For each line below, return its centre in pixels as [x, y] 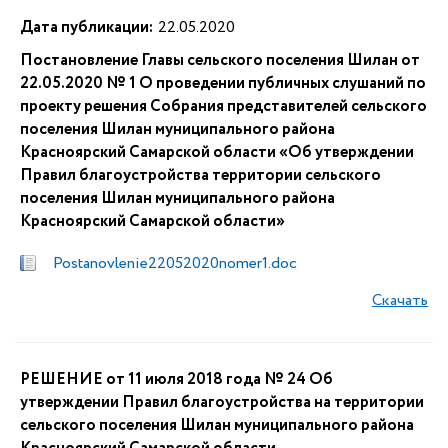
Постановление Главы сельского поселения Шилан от [220, 60]
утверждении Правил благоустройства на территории [222, 402]
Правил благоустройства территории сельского [200, 175]
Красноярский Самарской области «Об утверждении [217, 152]
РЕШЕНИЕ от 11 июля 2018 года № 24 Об [176, 379]
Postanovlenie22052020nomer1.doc [175, 263]
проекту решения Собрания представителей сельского [223, 106]
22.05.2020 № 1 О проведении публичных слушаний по [223, 83]
